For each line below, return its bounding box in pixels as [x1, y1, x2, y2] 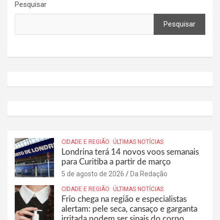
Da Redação [130, 169, 167, 178]
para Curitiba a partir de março [61, 157, 171, 166]
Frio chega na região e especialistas [61, 194, 187, 203]
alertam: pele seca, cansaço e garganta [61, 204, 197, 213]
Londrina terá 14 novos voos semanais [61, 147, 199, 156]
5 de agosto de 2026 [61, 169, 124, 178]
